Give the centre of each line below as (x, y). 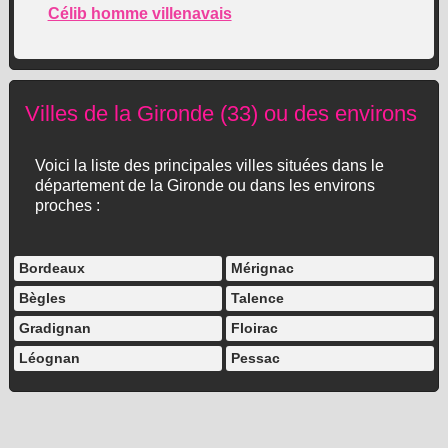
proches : (67, 205)
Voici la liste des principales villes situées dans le (209, 165)
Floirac (254, 328)
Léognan (50, 358)
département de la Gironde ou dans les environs (204, 185)
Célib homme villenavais (139, 13)
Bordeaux (52, 268)
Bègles (43, 298)
